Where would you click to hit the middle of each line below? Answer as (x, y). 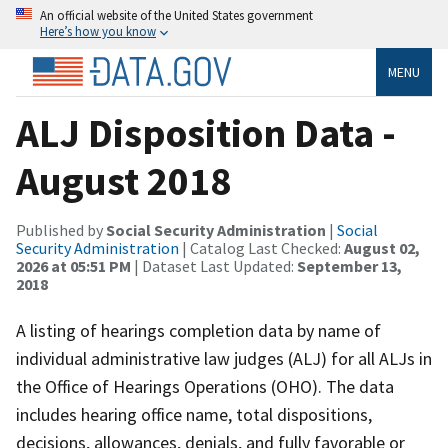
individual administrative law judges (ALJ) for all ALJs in (224, 358)
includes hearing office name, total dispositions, (194, 414)
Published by (61, 229)
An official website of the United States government (176, 15)
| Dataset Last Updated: (214, 265)
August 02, (382, 247)
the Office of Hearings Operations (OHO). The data (205, 386)
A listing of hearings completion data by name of (198, 330)
